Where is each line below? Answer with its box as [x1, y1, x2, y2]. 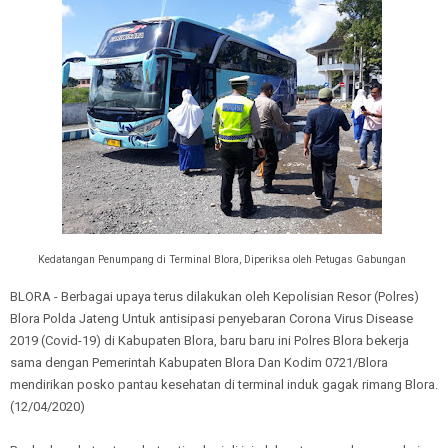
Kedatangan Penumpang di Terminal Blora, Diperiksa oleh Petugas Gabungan [37, 253, 406, 266]
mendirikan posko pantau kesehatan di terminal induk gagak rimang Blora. [10, 376, 438, 392]
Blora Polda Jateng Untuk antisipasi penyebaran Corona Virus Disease [10, 310, 413, 326]
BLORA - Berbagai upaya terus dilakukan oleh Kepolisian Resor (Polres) [10, 288, 422, 304]
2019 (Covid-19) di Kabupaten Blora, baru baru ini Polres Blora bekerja [10, 332, 409, 348]
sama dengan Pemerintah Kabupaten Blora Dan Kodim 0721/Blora [10, 354, 388, 370]
